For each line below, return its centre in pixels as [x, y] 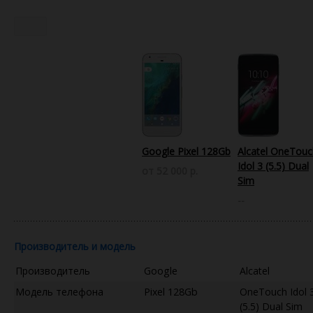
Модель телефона [59, 291]
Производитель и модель [75, 246]
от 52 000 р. [170, 170]
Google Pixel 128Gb [186, 151]
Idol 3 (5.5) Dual [273, 166]
